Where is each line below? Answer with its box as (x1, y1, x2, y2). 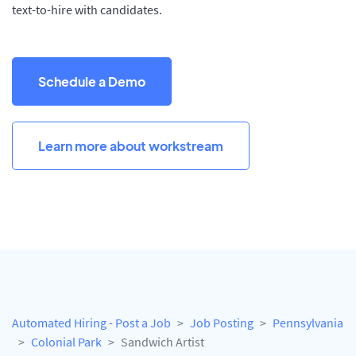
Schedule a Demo (38, 72, 145, 90)
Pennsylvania (273, 315, 343, 331)
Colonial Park (31, 334, 102, 350)
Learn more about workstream (38, 137, 223, 154)
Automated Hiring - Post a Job (12, 315, 171, 331)
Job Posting (190, 315, 253, 331)
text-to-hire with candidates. (12, 2, 162, 17)
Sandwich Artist (121, 334, 204, 350)
